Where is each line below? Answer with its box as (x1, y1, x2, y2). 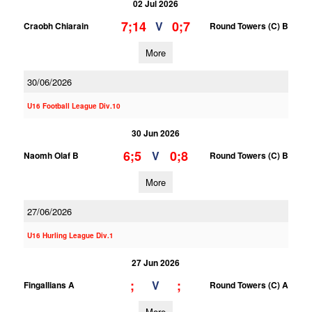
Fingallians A (23, 279, 75, 291)
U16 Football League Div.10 (26, 101, 120, 111)
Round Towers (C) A (209, 279, 288, 291)
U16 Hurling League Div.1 (26, 231, 114, 240)
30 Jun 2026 (132, 127, 180, 139)
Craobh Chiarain (23, 19, 88, 32)
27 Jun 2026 (132, 256, 180, 269)
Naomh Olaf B (23, 149, 79, 162)
